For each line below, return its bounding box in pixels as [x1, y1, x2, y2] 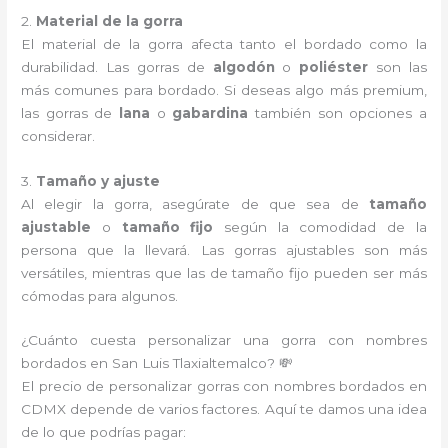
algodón [212, 58, 275, 75]
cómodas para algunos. [21, 287, 179, 304]
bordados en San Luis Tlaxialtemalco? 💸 [21, 355, 294, 372]
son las [368, 58, 427, 75]
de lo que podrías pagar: [21, 424, 187, 441]
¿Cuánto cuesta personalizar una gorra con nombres [21, 332, 427, 349]
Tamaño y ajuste [36, 172, 161, 189]
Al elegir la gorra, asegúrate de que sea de [21, 195, 369, 212]
